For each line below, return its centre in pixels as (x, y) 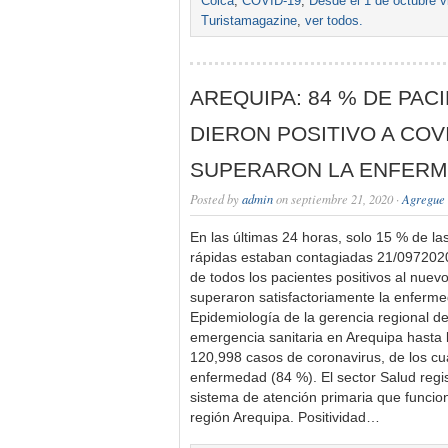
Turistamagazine (249, 21)
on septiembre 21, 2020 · (337, 199)
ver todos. (334, 21)
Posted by (216, 199)
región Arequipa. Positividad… (285, 417)
